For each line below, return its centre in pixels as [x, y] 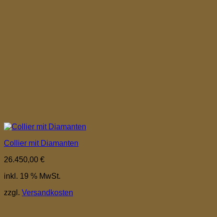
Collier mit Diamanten [41, 143]
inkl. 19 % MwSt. [32, 176]
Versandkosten [47, 192]
